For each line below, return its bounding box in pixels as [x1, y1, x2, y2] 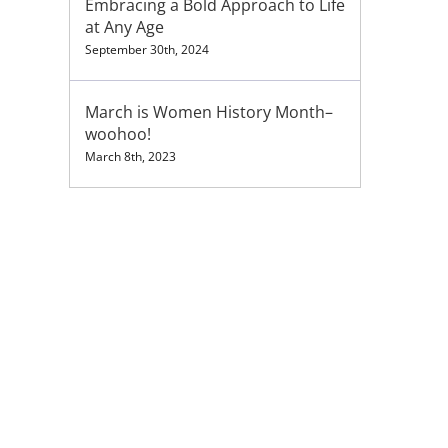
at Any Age [84, 16, 164, 38]
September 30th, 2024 [84, 41, 209, 58]
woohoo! [84, 123, 151, 145]
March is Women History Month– [84, 101, 333, 123]
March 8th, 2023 [84, 148, 176, 165]
